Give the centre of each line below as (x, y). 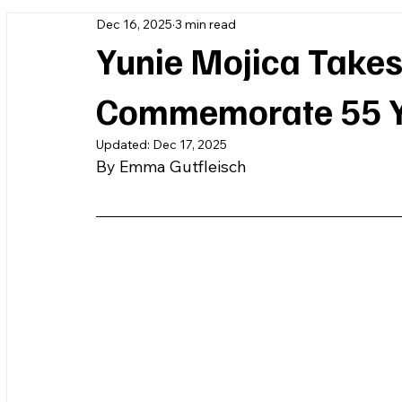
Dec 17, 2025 (190, 144)
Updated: (124, 144)
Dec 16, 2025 (134, 24)
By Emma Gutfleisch (171, 166)
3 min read (205, 24)
